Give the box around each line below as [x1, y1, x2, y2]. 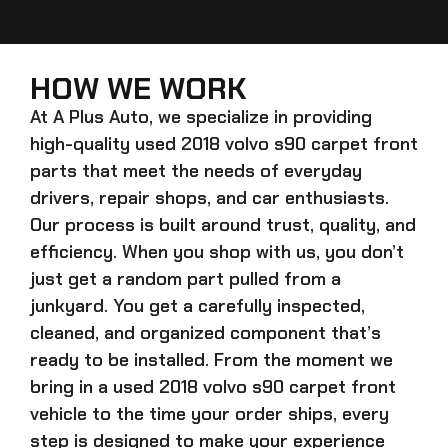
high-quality [30, 131, 135, 156]
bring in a [30, 374, 113, 399]
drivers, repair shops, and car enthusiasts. [30, 185, 389, 210]
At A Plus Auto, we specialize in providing [30, 104, 372, 129]
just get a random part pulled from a [30, 266, 341, 291]
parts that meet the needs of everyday [30, 158, 362, 183]
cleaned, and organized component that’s [30, 320, 381, 345]
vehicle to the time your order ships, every [30, 401, 389, 426]
